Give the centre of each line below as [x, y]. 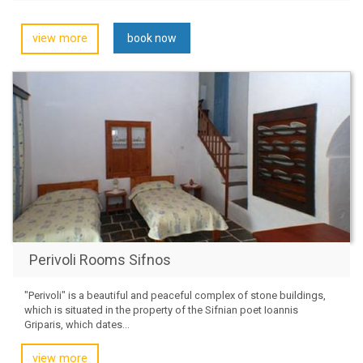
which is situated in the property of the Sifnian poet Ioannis [161, 310]
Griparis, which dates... [77, 324]
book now [152, 38]
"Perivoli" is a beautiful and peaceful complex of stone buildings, [175, 295]
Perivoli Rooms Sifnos [100, 259]
